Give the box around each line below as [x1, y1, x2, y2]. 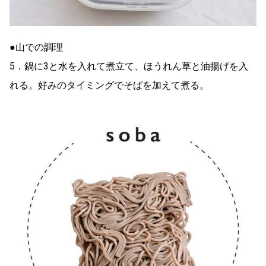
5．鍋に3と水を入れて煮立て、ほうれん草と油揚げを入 [9, 60, 248, 72]
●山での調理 [9, 41, 63, 53]
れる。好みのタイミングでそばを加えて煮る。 [9, 79, 209, 91]
